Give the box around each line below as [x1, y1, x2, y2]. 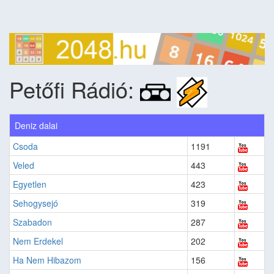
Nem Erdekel [13, 235, 63, 248]
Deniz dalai [15, 119, 57, 132]
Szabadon [13, 216, 52, 229]
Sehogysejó [13, 197, 58, 210]
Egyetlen [13, 178, 46, 191]
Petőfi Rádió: [9, 73, 140, 105]
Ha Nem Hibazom [13, 254, 81, 267]
